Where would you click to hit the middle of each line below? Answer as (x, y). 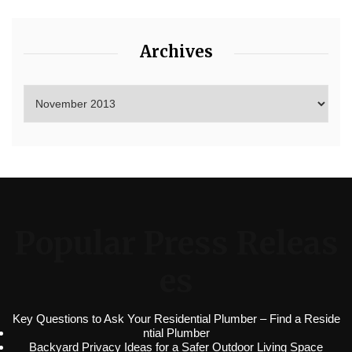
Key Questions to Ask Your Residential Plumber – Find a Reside (176, 319)
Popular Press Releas (176, 244)
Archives (176, 52)
